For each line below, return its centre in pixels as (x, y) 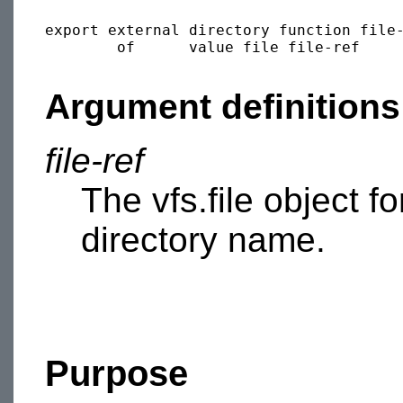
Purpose (116, 373)
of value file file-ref (202, 47)
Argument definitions (223, 106)
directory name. (203, 239)
